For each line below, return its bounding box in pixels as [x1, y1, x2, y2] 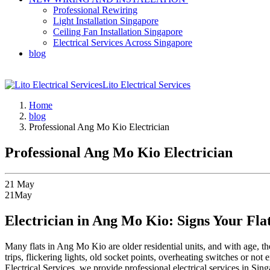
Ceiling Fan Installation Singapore [53, 27, 183, 37]
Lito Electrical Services [102, 80, 190, 90]
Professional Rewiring [53, 5, 137, 15]
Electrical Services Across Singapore [53, 37, 192, 48]
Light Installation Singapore [53, 16, 159, 26]
